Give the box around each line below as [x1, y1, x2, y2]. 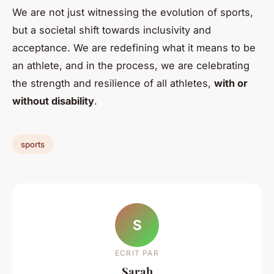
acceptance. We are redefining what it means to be [12, 42, 256, 54]
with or [214, 77, 248, 90]
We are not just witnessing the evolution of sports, [12, 6, 253, 19]
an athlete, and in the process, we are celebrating [12, 59, 250, 72]
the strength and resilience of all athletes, [12, 77, 214, 90]
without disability [12, 95, 94, 108]
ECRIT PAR [115, 248, 159, 257]
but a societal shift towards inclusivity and [12, 24, 211, 37]
